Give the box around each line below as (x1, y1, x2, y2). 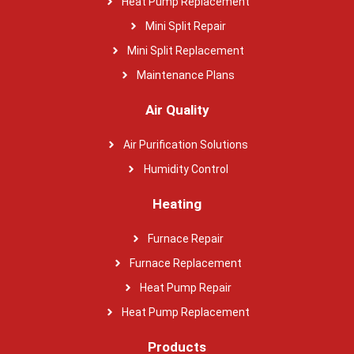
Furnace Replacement (130, 256, 243, 269)
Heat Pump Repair (140, 281, 232, 294)
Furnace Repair (148, 232, 224, 245)
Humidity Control (143, 162, 228, 175)
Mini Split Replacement (127, 43, 245, 57)
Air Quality (145, 101, 209, 118)
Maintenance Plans (137, 68, 235, 81)
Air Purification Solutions (123, 137, 249, 151)
